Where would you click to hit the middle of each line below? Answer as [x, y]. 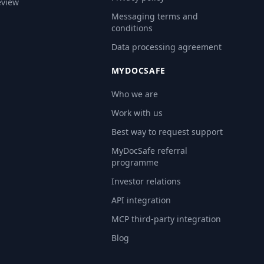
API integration [141, 200]
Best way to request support [167, 132]
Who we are [134, 94]
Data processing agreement [166, 47]
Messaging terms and [154, 16]
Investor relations [146, 181]
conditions [132, 28]
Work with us [137, 113]
